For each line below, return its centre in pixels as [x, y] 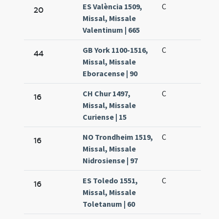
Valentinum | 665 [111, 30]
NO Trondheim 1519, [118, 137]
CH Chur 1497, [107, 94]
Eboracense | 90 [110, 74]
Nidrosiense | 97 [110, 161]
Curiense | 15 [105, 117]
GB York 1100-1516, [116, 50]
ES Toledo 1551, [110, 181]
